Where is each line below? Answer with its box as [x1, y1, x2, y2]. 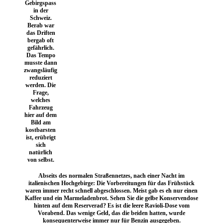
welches [31, 96, 50, 104]
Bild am [30, 118, 51, 126]
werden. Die [25, 81, 56, 89]
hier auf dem [24, 111, 57, 118]
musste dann [24, 59, 57, 66]
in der [33, 6, 48, 14]
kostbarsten [25, 126, 56, 133]
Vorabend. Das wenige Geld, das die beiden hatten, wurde [38, 209, 185, 217]
